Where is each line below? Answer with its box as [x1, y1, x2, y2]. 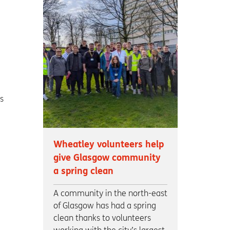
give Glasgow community [53, 152, 161, 163]
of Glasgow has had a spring [53, 200, 156, 210]
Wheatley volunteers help [53, 139, 164, 150]
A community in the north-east [53, 188, 167, 198]
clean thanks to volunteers [53, 213, 151, 223]
